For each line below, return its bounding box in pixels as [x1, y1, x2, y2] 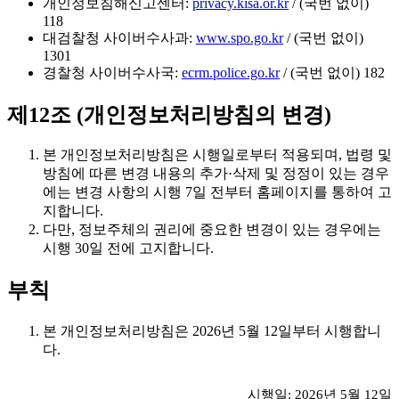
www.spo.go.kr [196, 29, 283, 45]
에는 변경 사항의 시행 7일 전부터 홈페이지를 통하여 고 [43, 184, 392, 200]
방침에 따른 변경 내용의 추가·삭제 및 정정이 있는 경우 [43, 166, 389, 182]
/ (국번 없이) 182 [280, 64, 385, 80]
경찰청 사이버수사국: [43, 64, 182, 80]
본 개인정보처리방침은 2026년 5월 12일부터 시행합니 [43, 323, 381, 339]
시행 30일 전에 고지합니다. [43, 240, 214, 256]
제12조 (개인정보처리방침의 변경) [7, 102, 331, 126]
